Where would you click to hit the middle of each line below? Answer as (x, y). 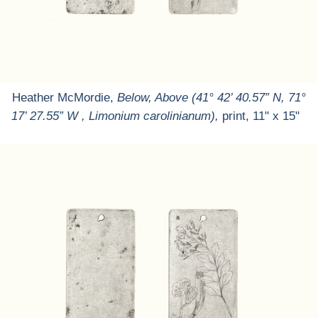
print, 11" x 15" (264, 116)
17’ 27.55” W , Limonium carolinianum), (115, 116)
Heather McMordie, (65, 98)
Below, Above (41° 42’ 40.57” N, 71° (212, 98)
